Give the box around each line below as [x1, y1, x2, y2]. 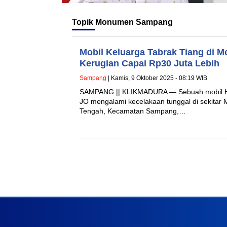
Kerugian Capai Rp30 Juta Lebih [80, 58, 219, 68]
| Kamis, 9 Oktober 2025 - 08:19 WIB [106, 74, 207, 82]
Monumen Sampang [95, 17, 173, 26]
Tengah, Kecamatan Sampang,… [80, 106, 186, 115]
